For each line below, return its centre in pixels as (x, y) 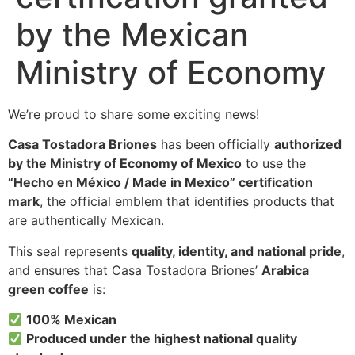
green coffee (48, 289)
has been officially (216, 145)
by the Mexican (132, 34)
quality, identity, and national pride (237, 251)
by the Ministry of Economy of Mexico (125, 164)
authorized (308, 145)
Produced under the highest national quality (162, 339)
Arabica (285, 270)
